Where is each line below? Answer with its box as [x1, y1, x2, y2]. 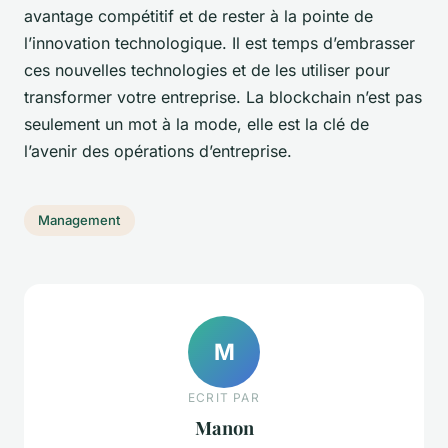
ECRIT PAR [188, 390, 260, 406]
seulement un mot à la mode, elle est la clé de [24, 113, 369, 134]
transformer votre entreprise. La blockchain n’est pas [24, 86, 422, 107]
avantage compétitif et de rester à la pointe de [24, 5, 373, 26]
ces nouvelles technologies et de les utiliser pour [24, 59, 390, 80]
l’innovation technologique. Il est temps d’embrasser [24, 32, 415, 53]
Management [38, 212, 121, 229]
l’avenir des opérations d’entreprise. [24, 140, 292, 161]
